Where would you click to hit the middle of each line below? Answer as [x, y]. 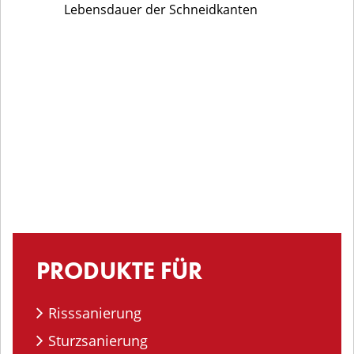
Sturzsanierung [98, 341]
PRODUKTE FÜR [119, 271]
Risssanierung [95, 313]
